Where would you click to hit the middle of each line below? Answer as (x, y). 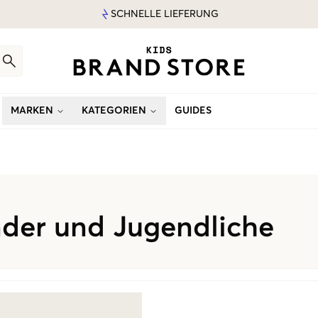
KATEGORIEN (114, 111)
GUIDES (193, 111)
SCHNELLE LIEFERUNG (165, 14)
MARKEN (32, 111)
